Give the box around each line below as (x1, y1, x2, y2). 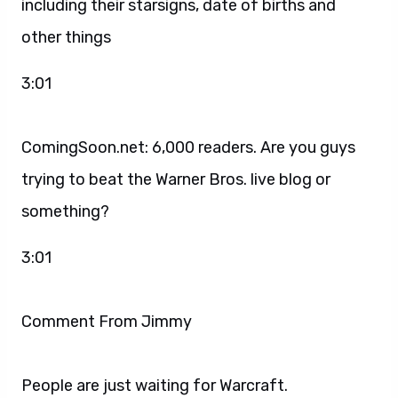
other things (21, 27, 111, 47)
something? (21, 201, 109, 221)
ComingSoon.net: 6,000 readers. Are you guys (21, 137, 355, 157)
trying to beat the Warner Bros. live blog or (21, 169, 330, 189)
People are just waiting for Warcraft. (21, 375, 288, 395)
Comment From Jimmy (21, 311, 195, 331)
